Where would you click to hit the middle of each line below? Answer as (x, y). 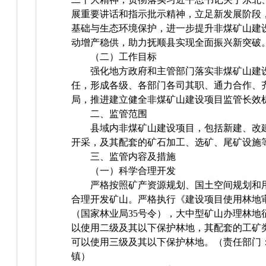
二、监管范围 (119, 114)
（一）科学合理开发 (133, 171)
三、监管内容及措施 (133, 157)
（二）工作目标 (124, 57)
